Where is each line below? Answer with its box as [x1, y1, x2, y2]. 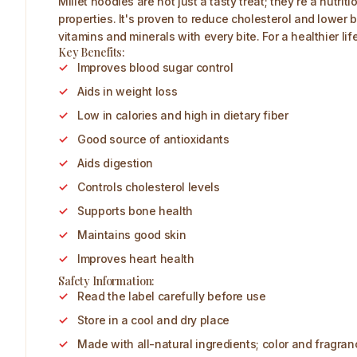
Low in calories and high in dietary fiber [77, 108, 288, 122]
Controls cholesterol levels [77, 180, 220, 194]
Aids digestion [77, 156, 154, 170]
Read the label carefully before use [77, 289, 266, 303]
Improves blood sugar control [77, 61, 233, 74]
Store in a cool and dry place [77, 313, 229, 327]
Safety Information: [58, 273, 155, 288]
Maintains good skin [77, 228, 186, 241]
